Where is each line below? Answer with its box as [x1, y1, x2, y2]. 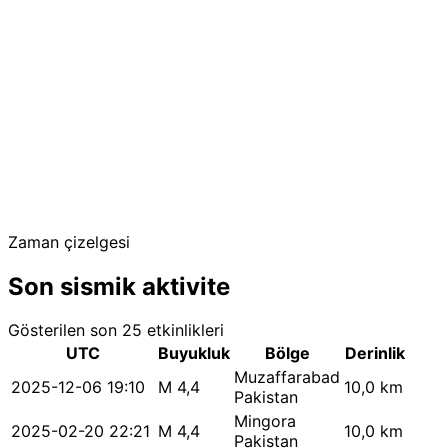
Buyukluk [158, 343, 230, 364]
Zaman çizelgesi [8, 231, 130, 252]
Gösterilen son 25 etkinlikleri [8, 320, 224, 341]
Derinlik [345, 343, 405, 364]
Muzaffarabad [234, 367, 340, 388]
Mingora [234, 411, 296, 432]
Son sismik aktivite [8, 271, 230, 301]
